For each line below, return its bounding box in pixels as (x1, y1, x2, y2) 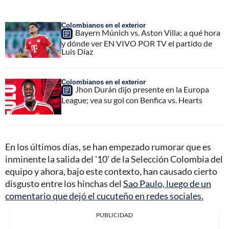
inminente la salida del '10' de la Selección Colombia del (5, 153, 223, 165)
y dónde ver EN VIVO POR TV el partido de (61, 38, 212, 49)
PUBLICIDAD (96, 211, 133, 219)
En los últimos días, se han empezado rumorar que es (5, 141, 211, 153)
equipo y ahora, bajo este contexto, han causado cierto (5, 166, 217, 177)
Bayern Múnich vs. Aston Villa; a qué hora (75, 28, 220, 38)
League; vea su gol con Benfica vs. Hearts (61, 95, 202, 105)
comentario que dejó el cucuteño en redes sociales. (5, 190, 203, 202)
